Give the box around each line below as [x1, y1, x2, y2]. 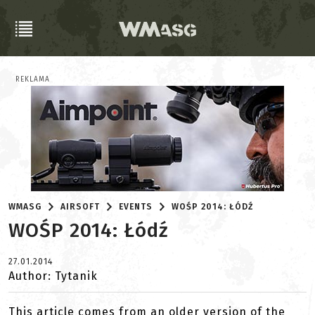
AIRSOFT [60, 202, 101, 212]
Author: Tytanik [8, 269, 98, 283]
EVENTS [119, 202, 153, 212]
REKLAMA [15, 75, 50, 84]
